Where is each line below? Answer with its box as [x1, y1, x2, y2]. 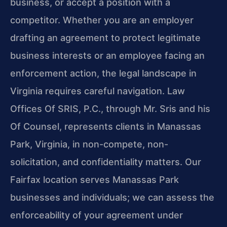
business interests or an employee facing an [10, 50, 205, 61]
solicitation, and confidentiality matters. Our [10, 156, 201, 167]
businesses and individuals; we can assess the [10, 192, 214, 203]
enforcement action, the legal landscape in [10, 67, 197, 79]
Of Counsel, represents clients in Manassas [10, 121, 201, 132]
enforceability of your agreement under [10, 209, 183, 220]
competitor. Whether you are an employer [10, 14, 194, 25]
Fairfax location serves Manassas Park [10, 174, 179, 185]
